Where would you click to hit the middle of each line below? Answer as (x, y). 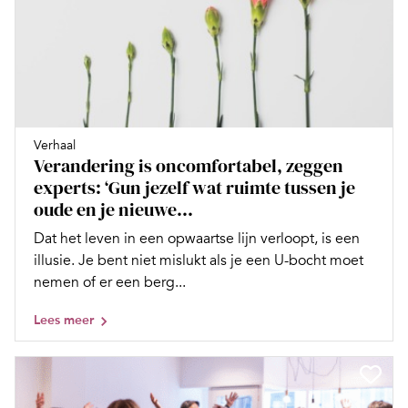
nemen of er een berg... (110, 283)
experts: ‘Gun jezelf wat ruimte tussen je (194, 188)
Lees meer (64, 321)
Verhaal (55, 146)
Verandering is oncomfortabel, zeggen (189, 166)
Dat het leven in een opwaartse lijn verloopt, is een (197, 239)
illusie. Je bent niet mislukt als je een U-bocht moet (199, 261)
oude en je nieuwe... (113, 210)
